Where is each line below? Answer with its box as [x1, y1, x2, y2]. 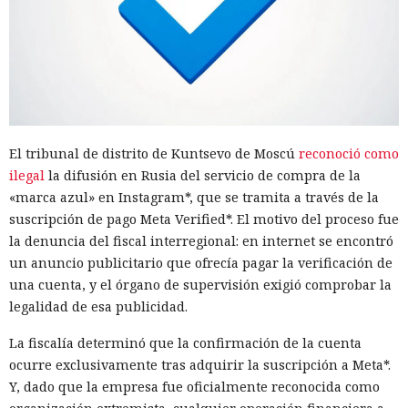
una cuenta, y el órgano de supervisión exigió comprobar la [9, 276, 392, 294]
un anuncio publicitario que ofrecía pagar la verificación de [9, 254, 393, 272]
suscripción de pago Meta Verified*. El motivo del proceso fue [9, 210, 399, 229]
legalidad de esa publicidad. [9, 298, 188, 316]
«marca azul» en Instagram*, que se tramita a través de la [9, 189, 379, 207]
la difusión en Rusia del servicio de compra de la [45, 167, 361, 185]
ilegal [9, 167, 45, 185]
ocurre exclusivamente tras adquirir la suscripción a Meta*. [9, 356, 391, 374]
